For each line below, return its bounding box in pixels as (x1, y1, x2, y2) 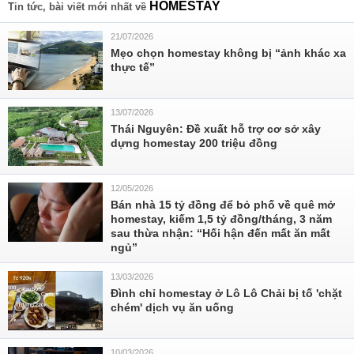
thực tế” (111, 61, 155, 73)
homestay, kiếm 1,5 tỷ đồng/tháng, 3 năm (111, 213, 332, 225)
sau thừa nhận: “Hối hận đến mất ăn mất (111, 227, 330, 239)
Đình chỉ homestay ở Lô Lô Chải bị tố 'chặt (111, 287, 342, 299)
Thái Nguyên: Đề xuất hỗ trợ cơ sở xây (111, 122, 321, 135)
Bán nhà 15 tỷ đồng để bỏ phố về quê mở (111, 198, 335, 211)
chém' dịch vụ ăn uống (111, 301, 234, 314)
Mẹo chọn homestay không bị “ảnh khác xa (111, 47, 346, 59)
